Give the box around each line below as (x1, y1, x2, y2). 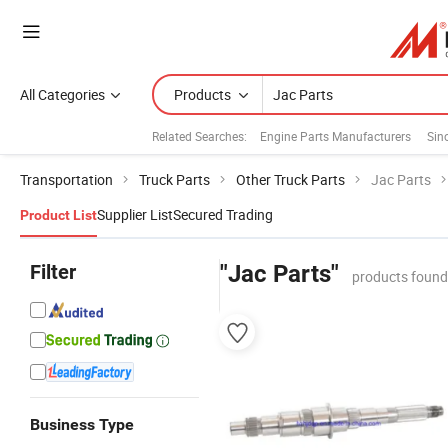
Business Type (30, 415, 134, 434)
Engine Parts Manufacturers (260, 127, 411, 144)
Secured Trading (173, 205, 273, 224)
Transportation (20, 170, 113, 189)
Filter (30, 260, 76, 284)
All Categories (20, 85, 105, 104)
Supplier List (97, 205, 173, 224)
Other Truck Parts (236, 170, 345, 189)
